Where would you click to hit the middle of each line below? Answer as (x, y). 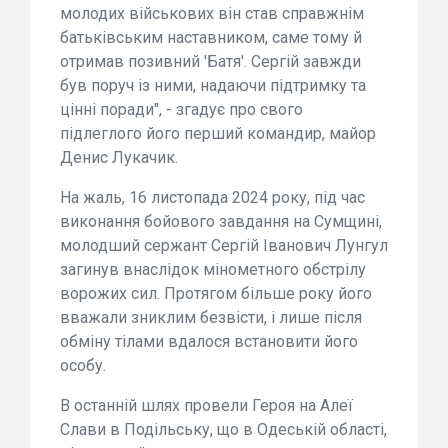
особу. (83, 365)
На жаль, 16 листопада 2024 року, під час (212, 197)
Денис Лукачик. (119, 157)
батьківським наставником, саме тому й (211, 37)
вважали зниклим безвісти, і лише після (211, 317)
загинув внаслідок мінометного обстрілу (213, 269)
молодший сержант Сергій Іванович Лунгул (224, 245)
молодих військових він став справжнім (212, 13)
